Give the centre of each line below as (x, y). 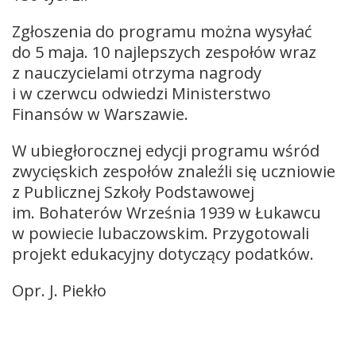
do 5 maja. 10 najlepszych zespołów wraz (164, 52)
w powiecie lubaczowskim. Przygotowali (161, 233)
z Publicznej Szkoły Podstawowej (133, 192)
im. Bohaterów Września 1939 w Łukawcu (166, 212)
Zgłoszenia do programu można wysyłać (162, 31)
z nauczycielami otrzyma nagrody (137, 72)
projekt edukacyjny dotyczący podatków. (163, 253)
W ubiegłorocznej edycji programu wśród (166, 150)
